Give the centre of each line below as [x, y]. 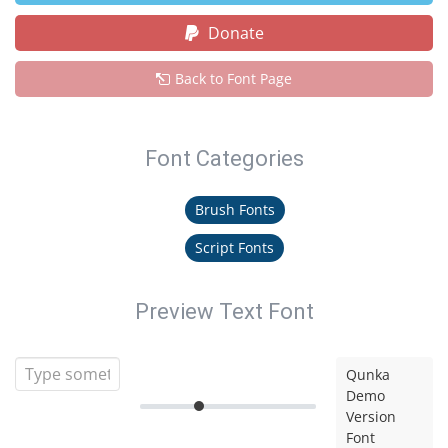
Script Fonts [234, 247]
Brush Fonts [234, 209]
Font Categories [224, 158]
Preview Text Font [224, 311]
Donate [233, 33]
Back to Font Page [233, 78]
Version [371, 416]
